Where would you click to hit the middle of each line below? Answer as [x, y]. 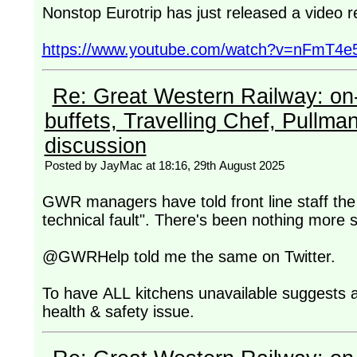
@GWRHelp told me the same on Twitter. [188, 256]
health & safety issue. [118, 311]
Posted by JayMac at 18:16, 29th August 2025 [164, 165]
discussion [95, 145]
